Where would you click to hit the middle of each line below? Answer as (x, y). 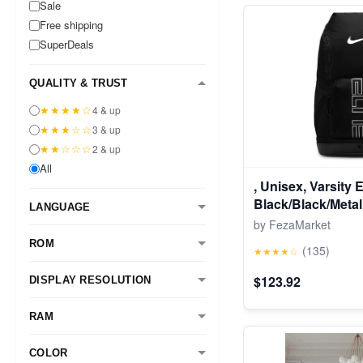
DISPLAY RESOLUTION (90, 280)
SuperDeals (67, 44)
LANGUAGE (60, 207)
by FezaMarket (292, 224)
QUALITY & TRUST (79, 83)
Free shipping (71, 25)
